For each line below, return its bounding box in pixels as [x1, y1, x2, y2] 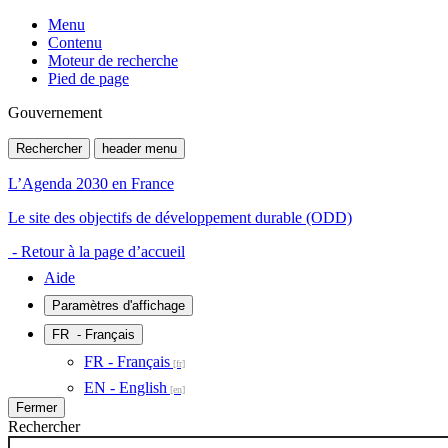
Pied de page [48, 70, 129, 87]
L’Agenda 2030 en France [8, 175, 174, 192]
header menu [102, 141, 177, 156]
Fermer [16, 400, 57, 415]
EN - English [84, 379, 167, 396]
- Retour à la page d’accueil [8, 243, 185, 260]
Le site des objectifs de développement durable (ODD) [8, 209, 352, 226]
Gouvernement [8, 104, 102, 121]
